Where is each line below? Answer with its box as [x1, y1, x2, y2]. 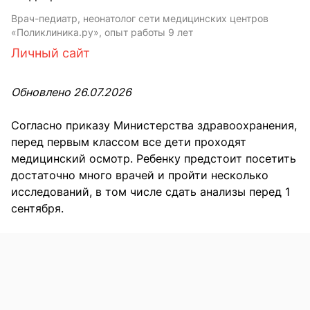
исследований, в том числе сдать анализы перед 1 [11, 185, 290, 199]
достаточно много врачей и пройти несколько [11, 168, 268, 183]
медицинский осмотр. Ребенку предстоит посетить [11, 152, 296, 166]
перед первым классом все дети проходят [11, 135, 246, 149]
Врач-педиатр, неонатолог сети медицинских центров [11, 12, 268, 25]
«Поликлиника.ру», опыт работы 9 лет [11, 26, 193, 39]
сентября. [11, 201, 64, 216]
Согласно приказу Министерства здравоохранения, [11, 118, 297, 133]
